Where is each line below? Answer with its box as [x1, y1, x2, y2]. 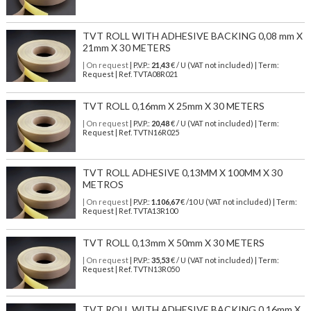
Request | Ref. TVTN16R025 [82, 128, 179, 137]
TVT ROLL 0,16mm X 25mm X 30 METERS [82, 100, 264, 112]
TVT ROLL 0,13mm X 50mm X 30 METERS [82, 237, 264, 249]
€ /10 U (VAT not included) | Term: [178, 197, 297, 207]
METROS [82, 178, 124, 191]
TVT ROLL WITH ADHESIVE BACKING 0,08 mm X [82, 30, 303, 42]
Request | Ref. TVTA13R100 [82, 206, 178, 216]
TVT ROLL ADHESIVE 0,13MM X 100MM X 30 [82, 167, 283, 179]
